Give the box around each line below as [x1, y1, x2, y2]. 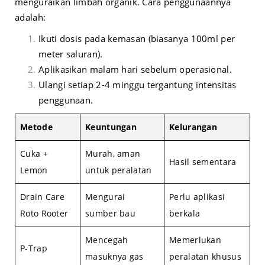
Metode [20, 121, 53, 133]
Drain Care [20, 191, 64, 203]
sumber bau [85, 208, 136, 219]
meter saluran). [38, 48, 103, 60]
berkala [169, 208, 201, 219]
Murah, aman [85, 148, 141, 160]
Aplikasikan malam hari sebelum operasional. [38, 63, 232, 76]
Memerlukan [169, 234, 222, 246]
